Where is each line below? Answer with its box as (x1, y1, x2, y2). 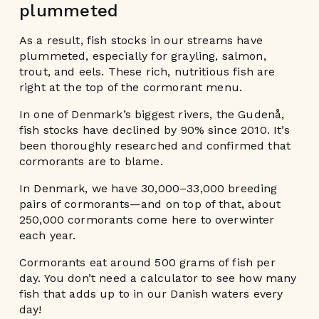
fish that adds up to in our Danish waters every (19, 286, 283, 300)
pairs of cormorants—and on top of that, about (19, 197, 281, 211)
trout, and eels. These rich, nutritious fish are (19, 64, 276, 78)
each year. (19, 228, 76, 242)
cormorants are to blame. (19, 154, 163, 168)
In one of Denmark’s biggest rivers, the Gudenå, (19, 107, 285, 121)
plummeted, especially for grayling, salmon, (19, 48, 266, 63)
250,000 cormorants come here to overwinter (19, 212, 275, 226)
